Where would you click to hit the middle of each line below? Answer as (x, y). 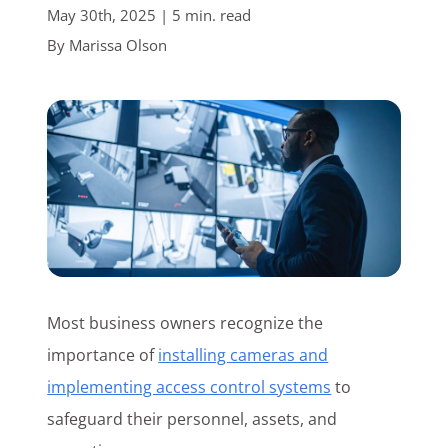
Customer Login (112, 26)
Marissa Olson (117, 45)
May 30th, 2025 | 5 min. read (148, 15)
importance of (103, 355)
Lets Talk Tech (123, 112)
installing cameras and (243, 355)
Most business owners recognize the (185, 323)
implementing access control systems (189, 387)
